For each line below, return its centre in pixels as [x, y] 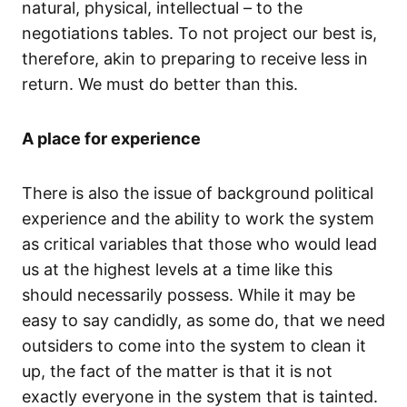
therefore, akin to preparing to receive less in [195, 59]
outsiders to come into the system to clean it [194, 346]
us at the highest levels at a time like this [177, 270]
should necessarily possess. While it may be [189, 295]
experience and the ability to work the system [198, 219]
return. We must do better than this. [160, 84]
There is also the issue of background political [198, 194]
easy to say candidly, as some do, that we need [203, 321]
